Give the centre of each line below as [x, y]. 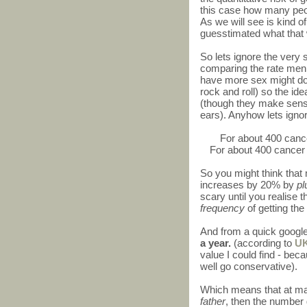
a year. [217, 243]
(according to [264, 243]
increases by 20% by [248, 185]
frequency [222, 208]
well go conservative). [249, 267]
